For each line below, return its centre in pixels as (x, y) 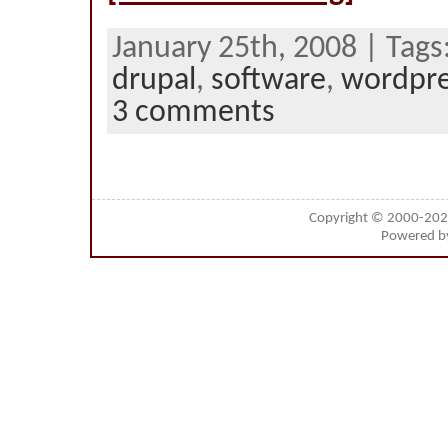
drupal (154, 81)
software (268, 81)
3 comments (193, 113)
